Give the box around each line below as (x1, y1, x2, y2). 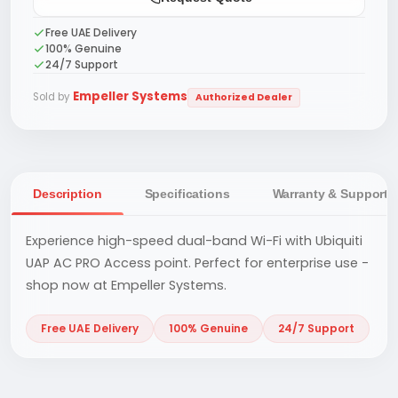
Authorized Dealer (195, 91, 292, 104)
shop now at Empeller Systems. (26, 276, 227, 294)
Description (33, 187, 102, 201)
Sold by (33, 90, 69, 104)
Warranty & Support (272, 187, 389, 201)
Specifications (144, 187, 230, 201)
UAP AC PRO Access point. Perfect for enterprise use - (26, 254, 369, 272)
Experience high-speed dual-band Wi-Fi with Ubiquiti (26, 232, 362, 250)
